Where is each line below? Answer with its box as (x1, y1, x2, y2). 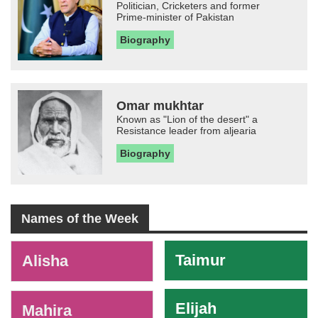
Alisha (22, 252, 68, 270)
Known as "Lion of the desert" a (116, 113, 258, 125)
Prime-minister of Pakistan (116, 11, 235, 23)
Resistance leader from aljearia (116, 124, 257, 136)
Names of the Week (21, 212, 138, 226)
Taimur (175, 251, 226, 270)
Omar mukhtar (116, 98, 204, 113)
